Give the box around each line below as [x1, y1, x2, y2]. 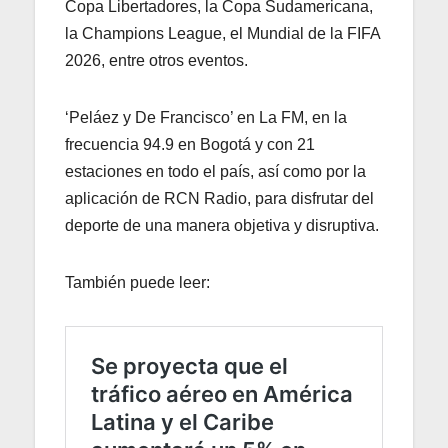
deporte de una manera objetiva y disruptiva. [65, 216, 379, 234]
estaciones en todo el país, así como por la [65, 162, 366, 180]
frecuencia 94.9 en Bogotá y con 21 [65, 135, 315, 153]
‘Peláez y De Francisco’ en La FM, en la [65, 108, 347, 126]
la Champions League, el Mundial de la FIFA [65, 24, 380, 42]
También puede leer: [65, 273, 210, 291]
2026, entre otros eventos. [65, 51, 248, 69]
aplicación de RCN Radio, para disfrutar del [65, 189, 374, 207]
